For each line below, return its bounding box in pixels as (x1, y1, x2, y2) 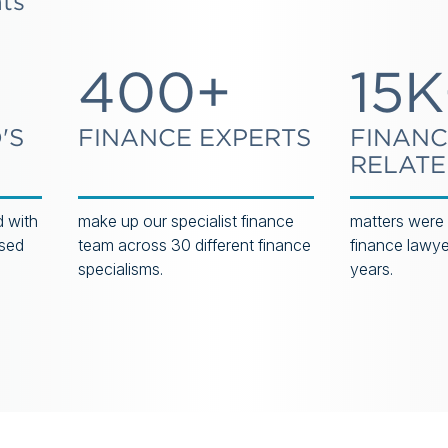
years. (349, 259, 397, 279)
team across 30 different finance (78, 235, 312, 255)
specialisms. (78, 259, 164, 279)
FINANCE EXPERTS (78, 123, 312, 152)
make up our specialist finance (78, 211, 295, 231)
